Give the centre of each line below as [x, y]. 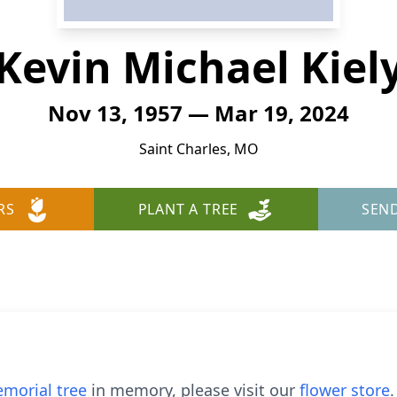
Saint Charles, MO [198, 149]
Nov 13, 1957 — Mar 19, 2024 [198, 113]
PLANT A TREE [188, 209]
